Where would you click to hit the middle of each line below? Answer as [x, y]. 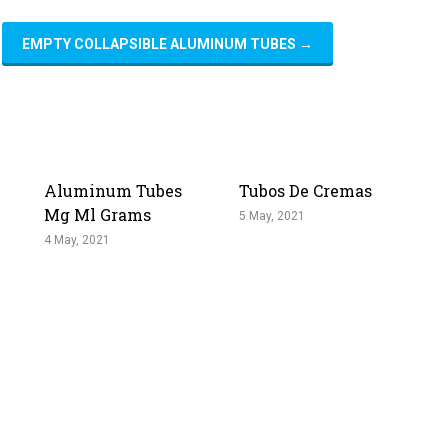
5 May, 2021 [272, 216]
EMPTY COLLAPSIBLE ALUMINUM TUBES [160, 44]
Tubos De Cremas [305, 190]
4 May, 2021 [77, 240]
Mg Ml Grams [97, 214]
